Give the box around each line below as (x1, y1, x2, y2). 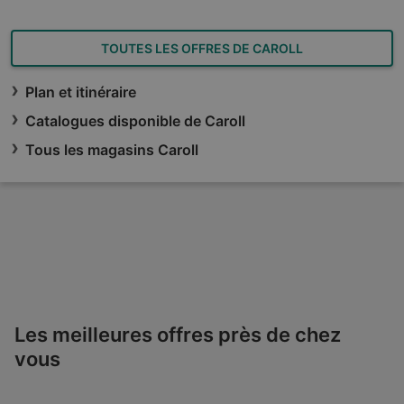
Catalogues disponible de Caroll (25, 112, 245, 130)
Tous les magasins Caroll (25, 141, 198, 159)
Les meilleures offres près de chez (14, 322, 341, 346)
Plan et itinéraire (25, 83, 136, 101)
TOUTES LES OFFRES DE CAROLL (101, 41, 303, 56)
